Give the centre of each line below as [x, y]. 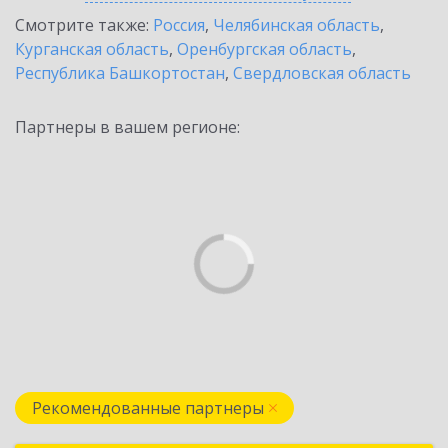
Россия [179, 25]
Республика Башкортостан [120, 73]
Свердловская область [322, 73]
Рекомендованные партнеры [148, 408]
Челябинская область [296, 25]
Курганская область [92, 49]
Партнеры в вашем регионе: [127, 127]
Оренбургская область [264, 49]
